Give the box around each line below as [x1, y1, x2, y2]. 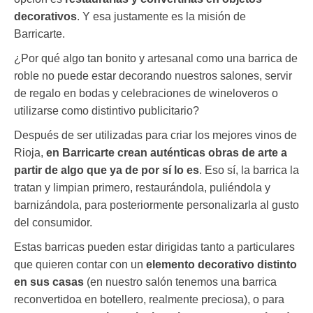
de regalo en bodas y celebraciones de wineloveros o [14, 87, 278, 100]
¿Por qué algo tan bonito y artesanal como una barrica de [14, 52, 298, 65]
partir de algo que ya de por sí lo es [14, 164, 199, 177]
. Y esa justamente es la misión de [77, 10, 246, 23]
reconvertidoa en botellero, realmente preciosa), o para [14, 293, 284, 306]
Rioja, [14, 147, 43, 159]
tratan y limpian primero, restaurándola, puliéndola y [14, 182, 270, 194]
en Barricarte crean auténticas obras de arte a [43, 147, 287, 159]
